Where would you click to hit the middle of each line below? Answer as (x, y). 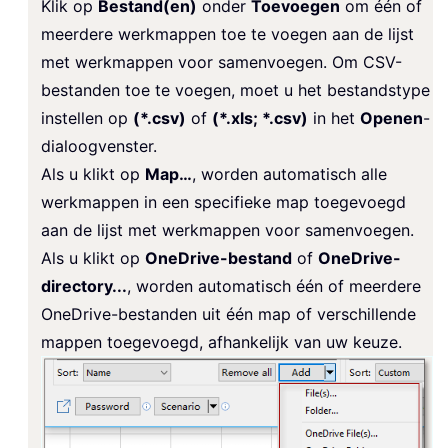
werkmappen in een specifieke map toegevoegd (223, 202)
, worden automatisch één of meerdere (274, 286)
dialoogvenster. (99, 146)
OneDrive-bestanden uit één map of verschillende (228, 314)
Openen (391, 118)
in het (334, 118)
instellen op (87, 118)
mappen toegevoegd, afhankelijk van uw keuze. (221, 342)
